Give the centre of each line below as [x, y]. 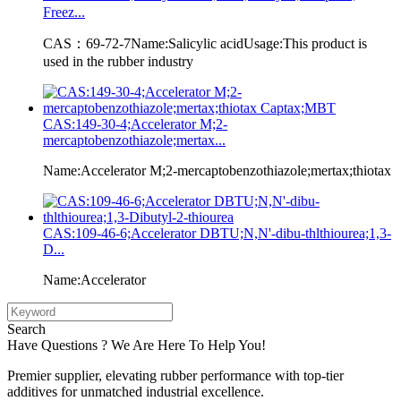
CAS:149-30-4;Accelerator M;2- [135, 124]
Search [26, 328]
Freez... [64, 12]
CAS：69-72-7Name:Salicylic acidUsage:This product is [205, 43]
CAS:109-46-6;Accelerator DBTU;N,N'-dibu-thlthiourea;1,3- [217, 233]
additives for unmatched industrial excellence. [136, 391]
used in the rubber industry [118, 61]
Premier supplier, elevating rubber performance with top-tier [175, 375]
